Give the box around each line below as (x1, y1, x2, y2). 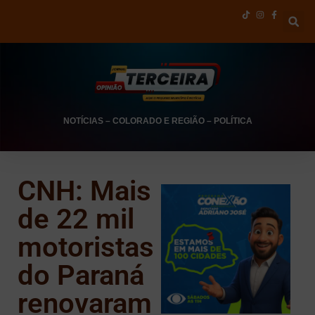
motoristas (18, 231, 154, 264)
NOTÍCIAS (63, 116, 103, 126)
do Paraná (18, 259, 144, 292)
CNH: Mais (18, 174, 151, 207)
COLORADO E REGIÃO (112, 116, 205, 126)
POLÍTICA (213, 116, 252, 126)
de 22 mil (18, 202, 134, 236)
